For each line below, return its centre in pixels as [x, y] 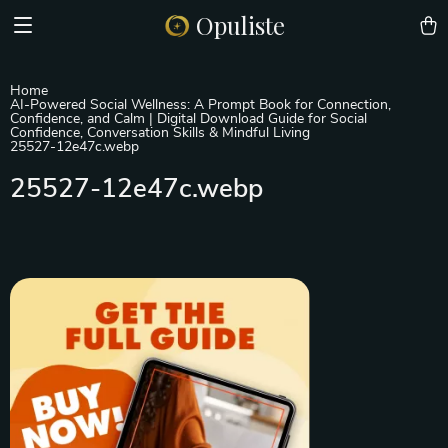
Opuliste [240, 25]
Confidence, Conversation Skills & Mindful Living [160, 133]
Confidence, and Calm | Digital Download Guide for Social [188, 119]
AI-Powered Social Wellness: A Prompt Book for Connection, [200, 105]
